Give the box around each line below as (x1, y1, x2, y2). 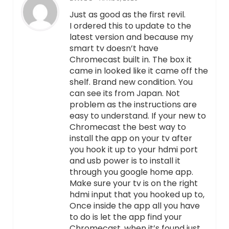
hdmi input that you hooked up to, (69, 189, 204, 201)
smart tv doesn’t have (69, 42, 158, 55)
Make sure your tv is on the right (69, 177, 198, 190)
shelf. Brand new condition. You (69, 76, 193, 88)
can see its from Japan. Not (69, 87, 180, 100)
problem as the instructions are (69, 99, 197, 111)
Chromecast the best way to (69, 121, 186, 133)
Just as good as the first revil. (69, 9, 186, 21)
